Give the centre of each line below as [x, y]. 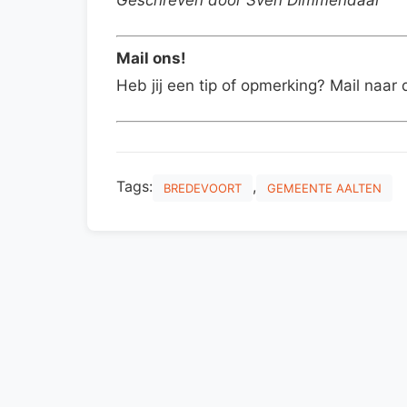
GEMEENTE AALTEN [324, 189]
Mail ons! [151, 59]
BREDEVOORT [203, 189]
